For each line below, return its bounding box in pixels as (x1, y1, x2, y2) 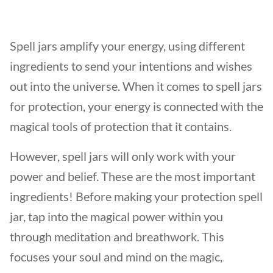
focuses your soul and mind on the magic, (10, 249, 222, 264)
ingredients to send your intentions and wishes (10, 58, 252, 73)
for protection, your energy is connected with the (10, 99, 263, 113)
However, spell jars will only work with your (10, 149, 236, 163)
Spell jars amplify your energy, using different (10, 38, 245, 53)
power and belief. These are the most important (10, 169, 255, 183)
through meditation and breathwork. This (10, 229, 224, 244)
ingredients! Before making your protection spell (10, 189, 263, 204)
